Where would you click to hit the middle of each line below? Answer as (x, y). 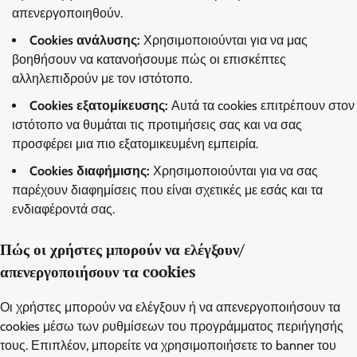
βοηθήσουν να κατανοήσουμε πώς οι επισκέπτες (149, 60)
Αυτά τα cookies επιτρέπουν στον (261, 106)
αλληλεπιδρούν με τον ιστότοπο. (102, 79)
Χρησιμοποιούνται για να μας (224, 41)
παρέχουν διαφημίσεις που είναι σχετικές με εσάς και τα (167, 190)
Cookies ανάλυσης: (85, 41)
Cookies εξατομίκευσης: (99, 106)
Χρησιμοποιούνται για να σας (234, 171)
